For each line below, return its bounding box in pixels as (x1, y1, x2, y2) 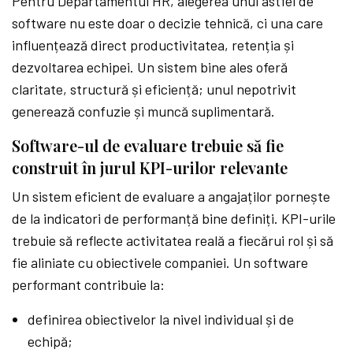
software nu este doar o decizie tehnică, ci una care (12, 13, 324, 32)
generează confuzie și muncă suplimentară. (12, 102, 276, 120)
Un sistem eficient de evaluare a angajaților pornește (12, 187, 331, 205)
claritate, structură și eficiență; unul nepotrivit (12, 80, 297, 98)
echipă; (28, 332, 72, 350)
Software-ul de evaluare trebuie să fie (12, 134, 284, 156)
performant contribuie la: (12, 275, 165, 293)
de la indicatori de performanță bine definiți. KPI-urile (12, 209, 336, 227)
